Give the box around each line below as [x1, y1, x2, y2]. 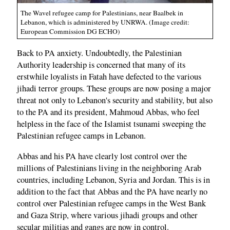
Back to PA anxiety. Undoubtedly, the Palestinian [17, 47, 182, 59]
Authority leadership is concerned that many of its [17, 59, 185, 71]
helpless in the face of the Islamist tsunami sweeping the [17, 118, 206, 130]
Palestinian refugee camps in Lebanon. [17, 130, 146, 142]
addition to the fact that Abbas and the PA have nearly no [17, 185, 207, 197]
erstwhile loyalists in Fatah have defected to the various [17, 71, 201, 83]
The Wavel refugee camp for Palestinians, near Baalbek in [21, 8, 183, 18]
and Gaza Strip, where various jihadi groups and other [17, 209, 198, 221]
